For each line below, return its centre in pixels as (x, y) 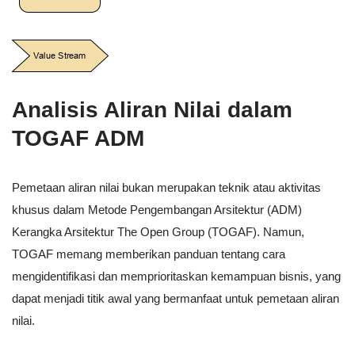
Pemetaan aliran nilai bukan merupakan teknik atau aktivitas (166, 188)
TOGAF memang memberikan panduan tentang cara (149, 254)
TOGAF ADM (78, 139)
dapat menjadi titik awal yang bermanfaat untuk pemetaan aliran (176, 299)
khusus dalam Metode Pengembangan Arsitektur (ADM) (157, 210)
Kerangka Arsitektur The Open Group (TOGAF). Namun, (158, 232)
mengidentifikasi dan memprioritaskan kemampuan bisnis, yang (176, 277)
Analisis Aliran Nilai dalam (152, 110)
